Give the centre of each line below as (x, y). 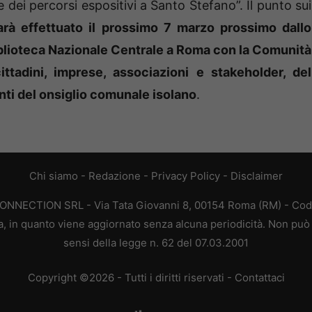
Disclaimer (257, 176)
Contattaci (259, 277)
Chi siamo (54, 176)
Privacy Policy (186, 176)
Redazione (115, 176)
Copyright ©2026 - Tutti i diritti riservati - (131, 277)
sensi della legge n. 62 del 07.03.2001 (156, 243)
